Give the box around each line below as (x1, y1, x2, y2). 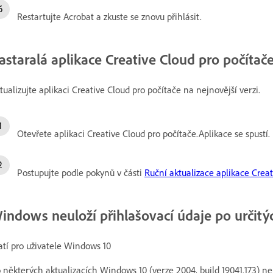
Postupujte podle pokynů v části (17, 166, 144, 179)
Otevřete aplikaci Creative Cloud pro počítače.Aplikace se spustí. (17, 127, 270, 140)
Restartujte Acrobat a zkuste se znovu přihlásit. (17, 10, 202, 23)
